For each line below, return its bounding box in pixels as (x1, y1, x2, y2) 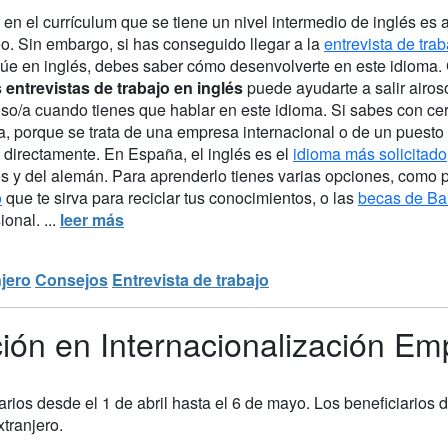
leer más (60, 207, 124, 231)
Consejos (35, 267, 108, 291)
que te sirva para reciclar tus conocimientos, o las (2, 185, 358, 209)
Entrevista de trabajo (112, 267, 269, 291)
